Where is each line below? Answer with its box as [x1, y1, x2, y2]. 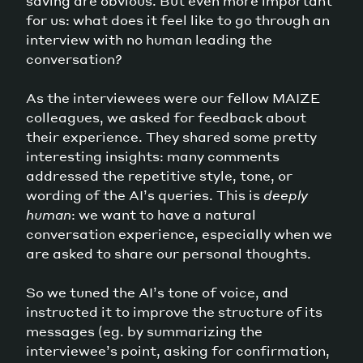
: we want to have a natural [71, 205, 256, 223]
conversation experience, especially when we [26, 224, 332, 242]
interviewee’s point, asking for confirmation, [26, 341, 330, 359]
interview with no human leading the [26, 30, 272, 48]
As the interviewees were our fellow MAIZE [26, 88, 320, 106]
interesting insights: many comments [26, 147, 280, 164]
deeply [263, 186, 308, 203]
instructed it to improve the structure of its [26, 302, 322, 320]
